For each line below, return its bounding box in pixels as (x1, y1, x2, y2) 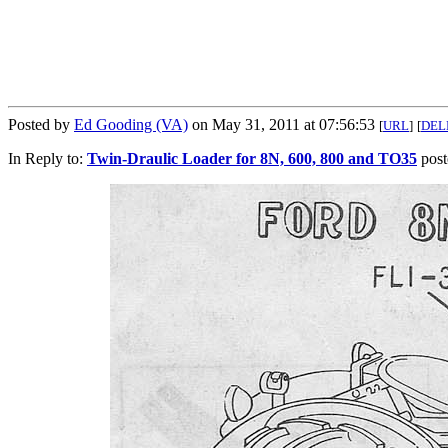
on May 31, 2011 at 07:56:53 (188, 115, 379, 133)
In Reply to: (8, 149, 87, 167)
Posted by (8, 115, 74, 133)
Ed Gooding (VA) (74, 115, 188, 133)
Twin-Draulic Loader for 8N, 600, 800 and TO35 (87, 149, 417, 167)
